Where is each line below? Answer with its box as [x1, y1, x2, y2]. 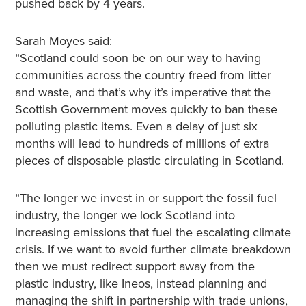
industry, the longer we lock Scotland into [14, 208, 235, 223]
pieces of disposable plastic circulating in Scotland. [14, 153, 284, 168]
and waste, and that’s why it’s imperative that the [14, 85, 271, 100]
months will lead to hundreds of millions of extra [14, 136, 269, 151]
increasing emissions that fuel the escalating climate [14, 225, 291, 240]
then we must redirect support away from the [14, 259, 255, 274]
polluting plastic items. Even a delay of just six [14, 119, 258, 134]
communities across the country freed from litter [14, 68, 271, 83]
